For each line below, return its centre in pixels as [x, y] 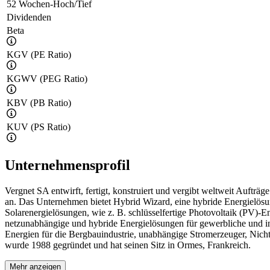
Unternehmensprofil [67, 165]
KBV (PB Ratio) [39, 102]
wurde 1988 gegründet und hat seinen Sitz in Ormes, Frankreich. [128, 245]
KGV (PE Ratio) [39, 54]
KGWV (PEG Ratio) [47, 78]
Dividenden [29, 17]
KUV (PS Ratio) [39, 127]
